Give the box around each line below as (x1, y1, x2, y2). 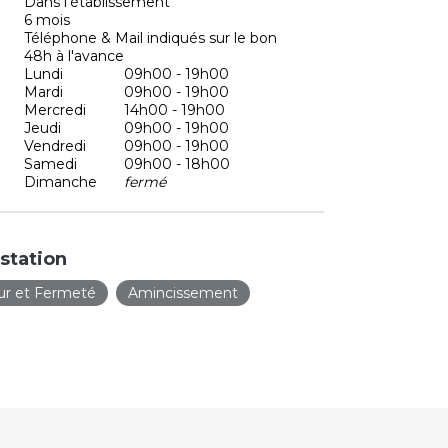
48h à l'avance (24, 46, 124, 65)
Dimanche (24, 172, 97, 191)
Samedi (24, 154, 77, 173)
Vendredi (24, 136, 86, 155)
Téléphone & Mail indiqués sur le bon (24, 28, 277, 47)
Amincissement (128, 283, 238, 302)
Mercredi (24, 100, 86, 119)
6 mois (24, 10, 70, 29)
